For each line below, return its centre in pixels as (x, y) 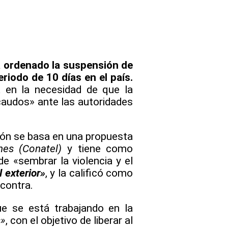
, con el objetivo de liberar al (69, 221)
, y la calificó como (89, 173)
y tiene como (97, 149)
